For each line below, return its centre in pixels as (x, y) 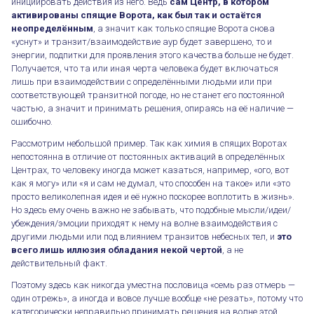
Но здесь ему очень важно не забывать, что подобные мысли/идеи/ (151, 210)
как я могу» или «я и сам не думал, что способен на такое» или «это (151, 183)
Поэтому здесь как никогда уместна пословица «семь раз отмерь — (153, 285)
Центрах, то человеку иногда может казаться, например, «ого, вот (150, 170)
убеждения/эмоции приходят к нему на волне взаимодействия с (144, 223)
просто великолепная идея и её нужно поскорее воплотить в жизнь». (153, 196)
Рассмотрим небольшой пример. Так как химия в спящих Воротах (149, 143)
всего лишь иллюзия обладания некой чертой (117, 250)
